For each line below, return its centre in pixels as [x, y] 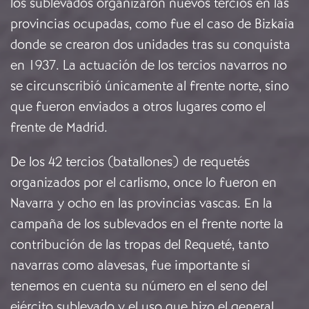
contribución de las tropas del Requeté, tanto [140, 245]
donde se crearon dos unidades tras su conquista [150, 45]
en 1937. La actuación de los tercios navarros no [149, 66]
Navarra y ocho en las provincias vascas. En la [141, 203]
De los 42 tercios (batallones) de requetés [130, 162]
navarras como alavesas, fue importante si [130, 266]
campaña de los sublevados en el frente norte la [147, 224]
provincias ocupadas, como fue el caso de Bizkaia [152, 24]
